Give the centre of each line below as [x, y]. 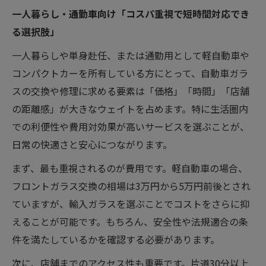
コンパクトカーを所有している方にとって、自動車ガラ [130, 73]
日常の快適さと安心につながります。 [92, 144]
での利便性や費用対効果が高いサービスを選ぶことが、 [131, 126]
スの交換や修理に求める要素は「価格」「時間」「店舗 [131, 91]
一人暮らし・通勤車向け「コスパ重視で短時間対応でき [131, 14]
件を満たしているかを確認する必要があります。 [116, 239]
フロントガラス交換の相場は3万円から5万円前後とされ [131, 186]
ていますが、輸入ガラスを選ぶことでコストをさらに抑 [131, 204]
